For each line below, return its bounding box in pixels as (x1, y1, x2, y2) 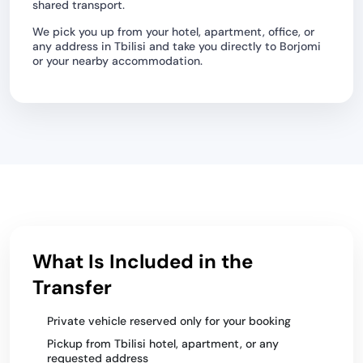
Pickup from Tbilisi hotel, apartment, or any (47, 336, 279, 351)
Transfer (32, 275, 112, 300)
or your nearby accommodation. (32, 53, 203, 68)
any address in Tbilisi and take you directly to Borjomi (32, 39, 321, 53)
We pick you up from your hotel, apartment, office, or (32, 24, 314, 39)
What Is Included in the (32, 249, 253, 274)
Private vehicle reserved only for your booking (47, 314, 291, 328)
